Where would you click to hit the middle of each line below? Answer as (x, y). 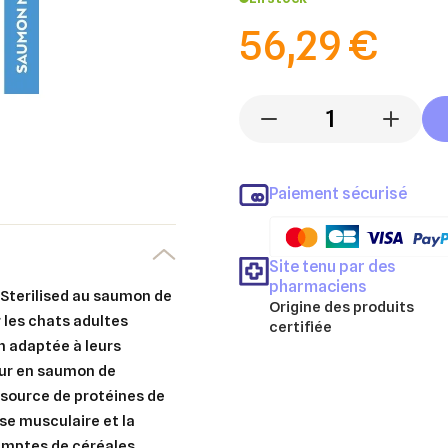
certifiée (300, 326)
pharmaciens (318, 286)
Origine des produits (341, 306)
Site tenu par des (332, 266)
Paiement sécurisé (338, 193)
